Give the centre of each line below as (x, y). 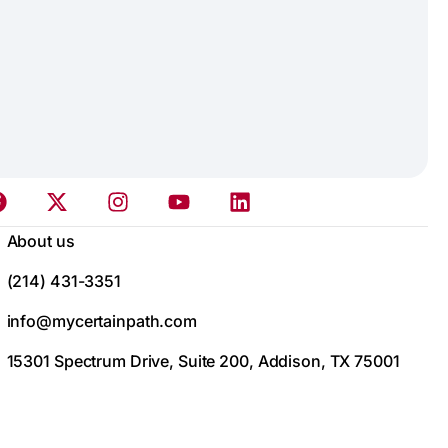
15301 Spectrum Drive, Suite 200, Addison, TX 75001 (203, 360)
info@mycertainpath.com (101, 320)
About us (40, 240)
